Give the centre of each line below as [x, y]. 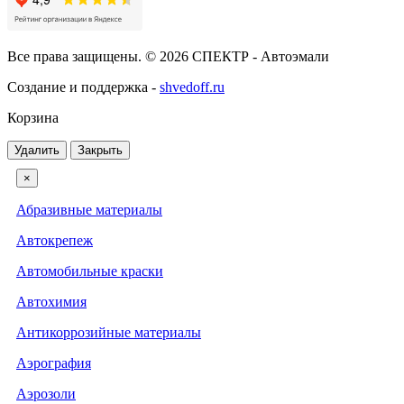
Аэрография [54, 363]
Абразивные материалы [89, 210]
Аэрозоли [46, 394]
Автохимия [51, 302]
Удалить [37, 151]
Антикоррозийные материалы [109, 333]
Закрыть [100, 151]
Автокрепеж [55, 241]
